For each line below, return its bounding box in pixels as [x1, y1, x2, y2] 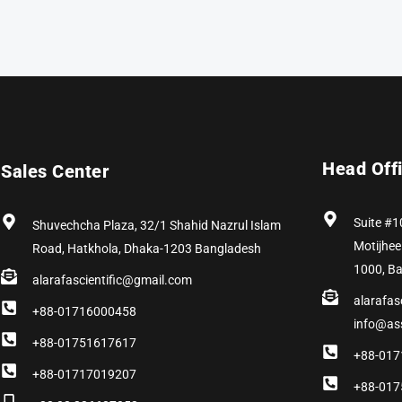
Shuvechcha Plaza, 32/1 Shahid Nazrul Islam [31, 217, 281, 232]
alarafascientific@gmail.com [31, 272, 192, 287]
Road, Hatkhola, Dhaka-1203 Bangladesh [31, 240, 261, 256]
